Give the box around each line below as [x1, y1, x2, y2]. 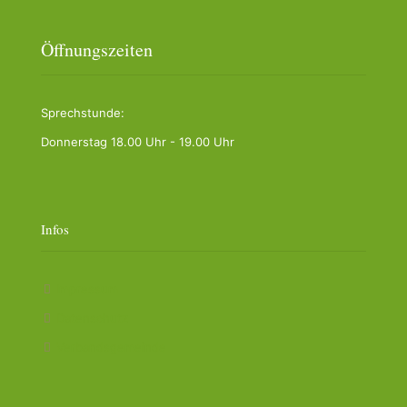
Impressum [53, 282, 118, 297]
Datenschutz [53, 311, 128, 326]
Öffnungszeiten [41, 37, 153, 63]
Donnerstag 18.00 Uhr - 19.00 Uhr [41, 134, 234, 150]
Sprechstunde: [41, 105, 124, 121]
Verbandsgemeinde [53, 340, 166, 355]
